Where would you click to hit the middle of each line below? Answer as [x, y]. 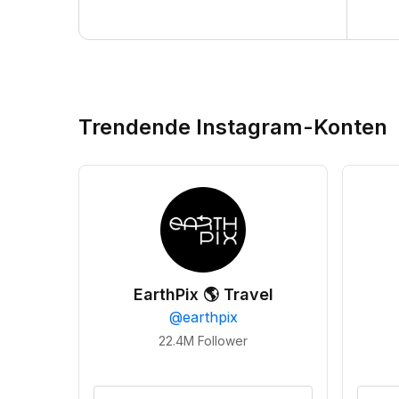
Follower [223, 341]
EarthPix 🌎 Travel [203, 294]
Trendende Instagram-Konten [233, 127]
